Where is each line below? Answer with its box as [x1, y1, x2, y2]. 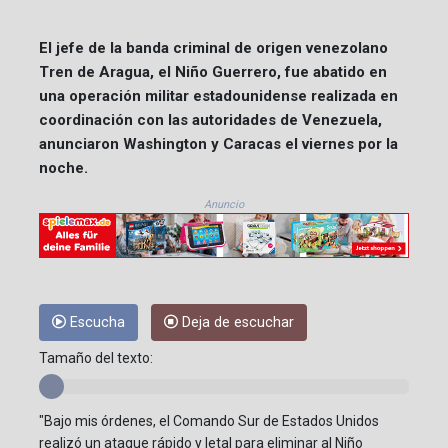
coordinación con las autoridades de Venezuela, [39, 110, 382, 129]
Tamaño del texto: [39, 350, 153, 367]
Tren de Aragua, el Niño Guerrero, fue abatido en [39, 62, 387, 81]
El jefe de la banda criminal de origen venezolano [39, 38, 388, 57]
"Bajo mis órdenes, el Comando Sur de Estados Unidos [39, 413, 379, 430]
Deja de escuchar [178, 314, 294, 332]
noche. [39, 158, 88, 177]
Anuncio [204, 197, 244, 211]
